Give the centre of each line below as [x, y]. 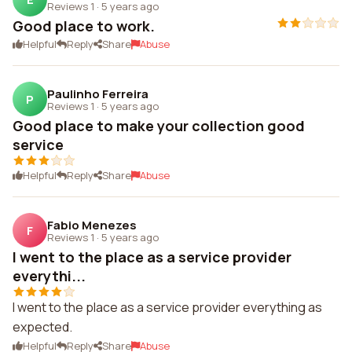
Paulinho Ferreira [98, 93]
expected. [42, 327]
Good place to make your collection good [159, 126]
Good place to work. [84, 26]
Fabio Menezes [92, 225]
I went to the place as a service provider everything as [167, 307]
